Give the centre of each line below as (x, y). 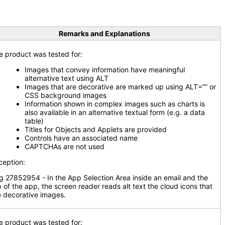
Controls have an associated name (81, 138)
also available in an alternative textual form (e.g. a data (115, 112)
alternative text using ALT (67, 78)
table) (34, 121)
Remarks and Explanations (104, 33)
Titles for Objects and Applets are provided (96, 129)
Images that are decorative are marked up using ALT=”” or (120, 87)
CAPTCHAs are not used (65, 146)
